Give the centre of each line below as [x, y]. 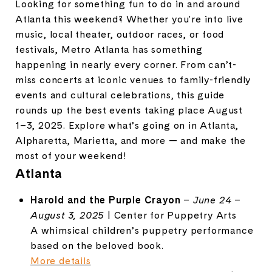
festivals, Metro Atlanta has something [109, 49]
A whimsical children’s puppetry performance [142, 230]
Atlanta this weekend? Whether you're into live [129, 19]
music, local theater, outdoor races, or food [120, 34]
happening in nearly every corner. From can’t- [126, 64]
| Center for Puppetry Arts [171, 215]
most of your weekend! [71, 155]
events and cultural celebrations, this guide [120, 95]
